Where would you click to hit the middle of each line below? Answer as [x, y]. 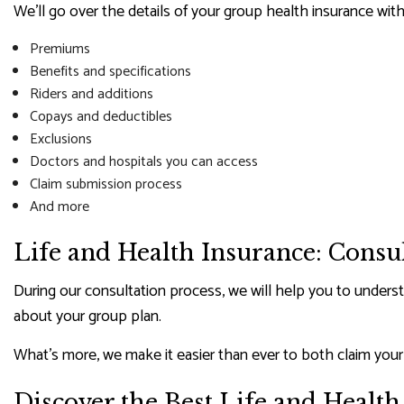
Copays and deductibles [101, 116]
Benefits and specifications [110, 71]
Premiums [60, 49]
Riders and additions [91, 94]
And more [59, 207]
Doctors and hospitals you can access [143, 161]
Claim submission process [106, 184]
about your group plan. [87, 316]
